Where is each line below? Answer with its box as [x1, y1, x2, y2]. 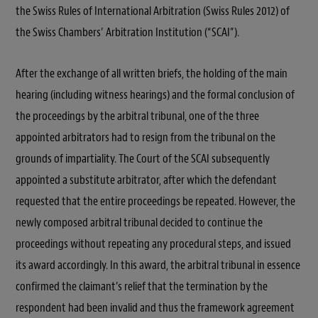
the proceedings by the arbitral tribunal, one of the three [16, 108, 259, 124]
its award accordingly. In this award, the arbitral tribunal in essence [16, 257, 300, 273]
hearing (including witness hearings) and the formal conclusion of [16, 87, 295, 102]
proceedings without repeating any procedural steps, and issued [16, 236, 291, 251]
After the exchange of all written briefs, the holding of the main [16, 65, 287, 81]
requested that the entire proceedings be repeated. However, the [16, 193, 295, 209]
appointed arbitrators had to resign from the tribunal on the [16, 129, 275, 145]
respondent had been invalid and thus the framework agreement [16, 300, 295, 315]
